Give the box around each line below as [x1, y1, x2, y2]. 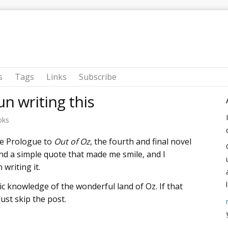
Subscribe [79, 71, 117, 82]
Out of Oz [54, 135, 90, 147]
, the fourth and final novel [90, 135, 191, 147]
